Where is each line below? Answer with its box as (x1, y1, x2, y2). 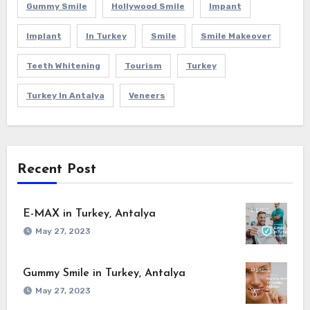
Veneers (128, 90, 165, 100)
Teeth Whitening (26, 60, 100, 71)
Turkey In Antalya (26, 90, 104, 100)
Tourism (124, 60, 162, 71)
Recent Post (17, 163, 96, 177)
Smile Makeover (200, 30, 271, 41)
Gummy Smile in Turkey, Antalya (22, 267, 185, 279)
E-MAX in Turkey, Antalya (22, 208, 156, 219)
